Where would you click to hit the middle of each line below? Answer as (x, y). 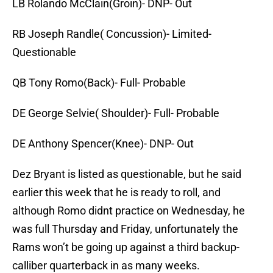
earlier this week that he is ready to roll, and (116, 193)
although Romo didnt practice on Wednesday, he (129, 211)
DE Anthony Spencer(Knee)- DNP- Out (103, 144)
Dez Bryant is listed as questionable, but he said (127, 174)
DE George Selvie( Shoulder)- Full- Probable (116, 113)
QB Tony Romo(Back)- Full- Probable (99, 83)
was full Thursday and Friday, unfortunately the (125, 229)
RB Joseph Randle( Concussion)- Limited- (112, 34)
